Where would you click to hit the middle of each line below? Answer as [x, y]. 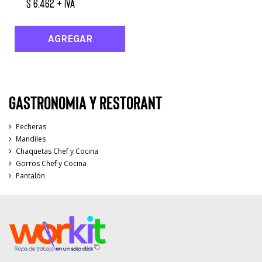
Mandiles [31, 139]
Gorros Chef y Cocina [51, 164]
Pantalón [30, 176]
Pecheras [31, 127]
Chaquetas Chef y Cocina [57, 151]
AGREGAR [70, 38]
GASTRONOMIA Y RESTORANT [85, 102]
